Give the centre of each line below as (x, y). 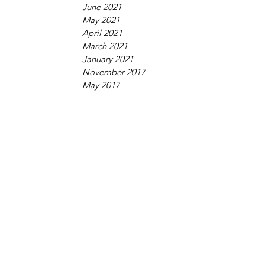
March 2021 (105, 46)
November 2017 (114, 72)
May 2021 (101, 20)
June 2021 (102, 7)
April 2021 (102, 33)
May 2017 (101, 85)
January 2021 (108, 59)
